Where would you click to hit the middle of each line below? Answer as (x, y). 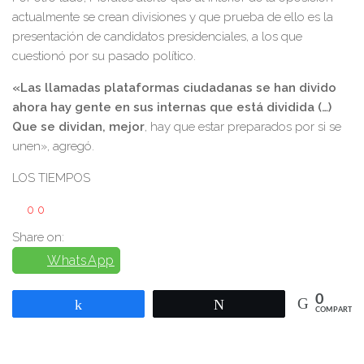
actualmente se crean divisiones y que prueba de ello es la (173, 17)
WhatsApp (81, 260)
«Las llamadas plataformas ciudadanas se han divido (174, 87)
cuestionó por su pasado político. (104, 56)
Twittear (256, 303)
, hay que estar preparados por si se (243, 126)
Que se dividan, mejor (78, 126)
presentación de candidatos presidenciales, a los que (157, 36)
